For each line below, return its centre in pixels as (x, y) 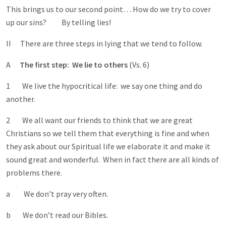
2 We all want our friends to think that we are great (99, 120)
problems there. (34, 173)
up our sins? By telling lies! (59, 22)
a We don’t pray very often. (57, 194)
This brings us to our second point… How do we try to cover (108, 9)
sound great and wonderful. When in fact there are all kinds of (112, 159)
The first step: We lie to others (74, 65)
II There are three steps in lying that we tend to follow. (104, 43)
